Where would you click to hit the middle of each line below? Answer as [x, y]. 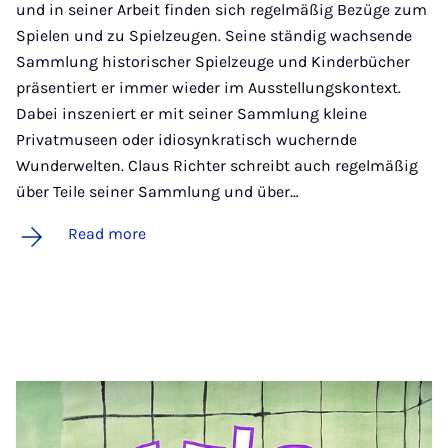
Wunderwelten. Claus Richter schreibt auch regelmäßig [217, 165]
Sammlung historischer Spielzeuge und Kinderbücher [213, 61]
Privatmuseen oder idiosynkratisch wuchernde [186, 139]
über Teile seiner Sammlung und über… [157, 191]
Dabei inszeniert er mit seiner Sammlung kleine [191, 113]
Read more [107, 233]
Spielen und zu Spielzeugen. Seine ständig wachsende [214, 35]
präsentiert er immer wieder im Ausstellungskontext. [208, 87]
